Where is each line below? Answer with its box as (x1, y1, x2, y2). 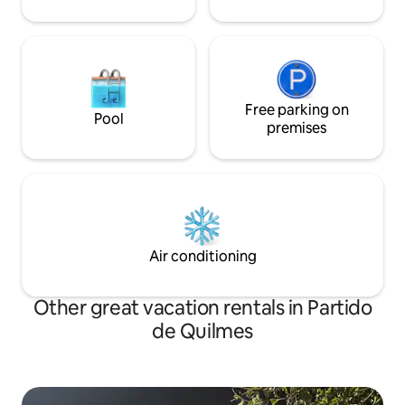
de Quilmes (152, 318, 253, 345)
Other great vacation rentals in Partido (33, 295, 372, 322)
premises (267, 118, 326, 138)
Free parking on (244, 100, 349, 120)
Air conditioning (148, 247, 257, 267)
